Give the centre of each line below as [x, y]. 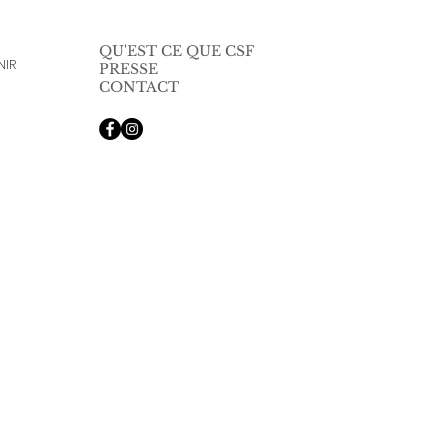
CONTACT [139, 87]
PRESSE [128, 69]
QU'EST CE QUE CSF [176, 51]
